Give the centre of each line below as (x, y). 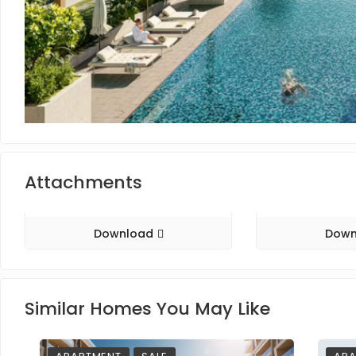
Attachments (83, 182)
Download (123, 233)
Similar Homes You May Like (147, 308)
